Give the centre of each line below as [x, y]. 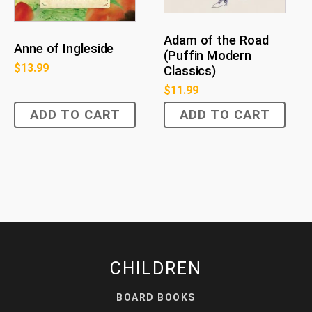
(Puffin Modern [208, 55]
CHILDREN [156, 269]
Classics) [190, 71]
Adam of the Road [216, 40]
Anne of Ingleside [64, 48]
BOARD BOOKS [156, 298]
